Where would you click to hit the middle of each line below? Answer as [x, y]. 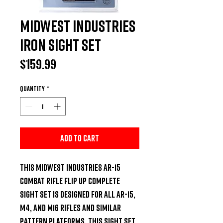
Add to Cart [80, 138]
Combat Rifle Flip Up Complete [70, 180]
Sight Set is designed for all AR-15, [78, 194]
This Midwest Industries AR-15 [70, 167]
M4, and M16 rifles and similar [70, 207]
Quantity [32, 88]
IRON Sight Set [60, 45]
